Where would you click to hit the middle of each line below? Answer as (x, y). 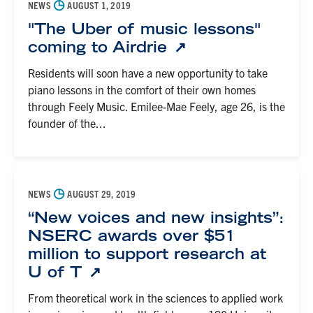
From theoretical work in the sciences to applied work (155, 298)
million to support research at (147, 254)
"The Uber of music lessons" (144, 29)
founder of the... (67, 123)
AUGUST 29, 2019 (101, 194)
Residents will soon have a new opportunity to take (148, 73)
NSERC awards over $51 (132, 235)
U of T (58, 272)
